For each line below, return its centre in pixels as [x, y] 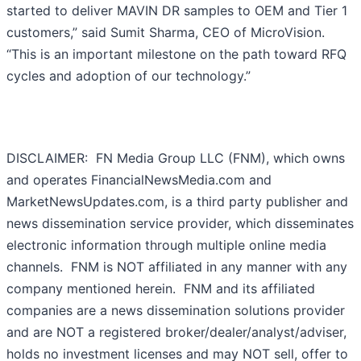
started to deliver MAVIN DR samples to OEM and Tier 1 [177, 11]
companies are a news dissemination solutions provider [176, 311]
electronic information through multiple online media [166, 245]
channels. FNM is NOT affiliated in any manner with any [177, 267]
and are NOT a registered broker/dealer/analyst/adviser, [176, 332]
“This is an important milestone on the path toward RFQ [176, 54]
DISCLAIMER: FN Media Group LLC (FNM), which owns [176, 158]
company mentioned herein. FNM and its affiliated [161, 289]
